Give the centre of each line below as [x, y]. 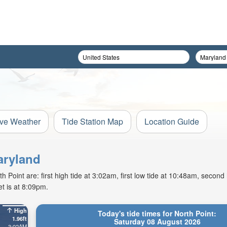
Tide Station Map [92, 121]
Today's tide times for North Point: [157, 213]
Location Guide [172, 121]
